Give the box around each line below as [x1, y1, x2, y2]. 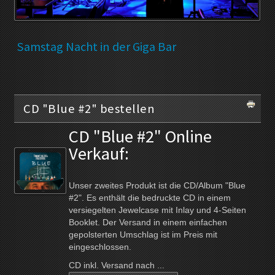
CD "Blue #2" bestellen [23, 101, 155, 117]
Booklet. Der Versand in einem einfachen [69, 218, 228, 228]
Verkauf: [69, 142, 130, 165]
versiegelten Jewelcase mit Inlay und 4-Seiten [69, 206, 247, 215]
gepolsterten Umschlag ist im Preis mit [69, 230, 218, 240]
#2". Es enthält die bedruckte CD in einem [69, 193, 231, 203]
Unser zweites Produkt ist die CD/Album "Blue [69, 181, 246, 191]
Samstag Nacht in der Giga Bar [14, 39, 177, 55]
